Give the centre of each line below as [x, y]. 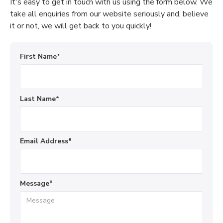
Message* [36, 183]
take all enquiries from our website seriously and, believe [109, 14]
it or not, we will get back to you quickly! [81, 26]
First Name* [40, 56]
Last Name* [40, 99]
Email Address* [46, 141]
